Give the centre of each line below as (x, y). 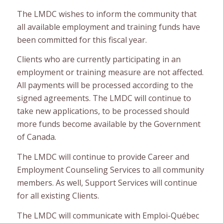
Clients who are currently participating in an (99, 59)
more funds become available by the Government (109, 124)
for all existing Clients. (58, 195)
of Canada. (36, 137)
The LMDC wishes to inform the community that (107, 14)
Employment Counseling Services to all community (110, 169)
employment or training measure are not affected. (110, 72)
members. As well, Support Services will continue (107, 182)
